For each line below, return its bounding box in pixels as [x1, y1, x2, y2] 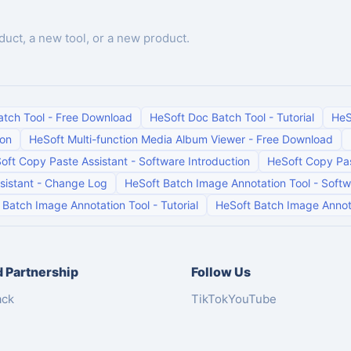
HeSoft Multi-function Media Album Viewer [29, 132, 245, 146]
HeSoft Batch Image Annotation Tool [125, 176, 310, 190]
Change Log [45, 176, 107, 190]
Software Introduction [139, 154, 250, 168]
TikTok [191, 291, 228, 306]
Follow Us [191, 264, 251, 280]
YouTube [228, 291, 277, 306]
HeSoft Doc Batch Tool [150, 110, 266, 124]
